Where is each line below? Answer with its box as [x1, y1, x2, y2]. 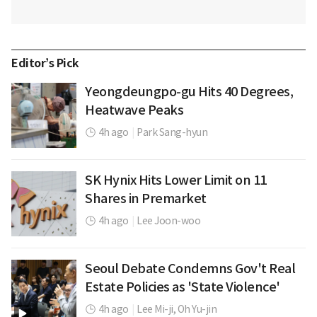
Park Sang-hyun [137, 126, 207, 139]
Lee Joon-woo [137, 214, 200, 228]
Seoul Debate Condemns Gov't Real [85, 260, 295, 277]
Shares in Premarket [85, 190, 207, 207]
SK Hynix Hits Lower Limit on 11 [85, 172, 267, 189]
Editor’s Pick [11, 56, 79, 71]
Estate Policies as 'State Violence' [85, 279, 280, 296]
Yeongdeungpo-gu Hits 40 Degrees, [85, 83, 293, 100]
